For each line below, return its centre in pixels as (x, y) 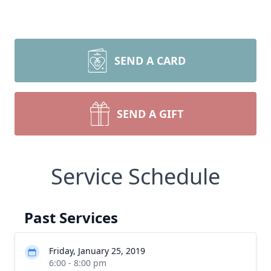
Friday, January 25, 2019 (97, 251)
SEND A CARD (150, 60)
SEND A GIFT (150, 114)
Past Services (71, 217)
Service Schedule (135, 176)
